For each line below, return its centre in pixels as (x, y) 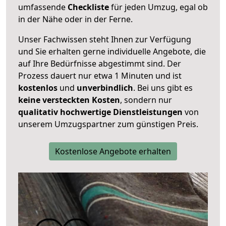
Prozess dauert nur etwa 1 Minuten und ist (100, 75)
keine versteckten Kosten (69, 100)
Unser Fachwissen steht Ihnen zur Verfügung (105, 39)
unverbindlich (105, 88)
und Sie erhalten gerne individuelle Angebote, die (112, 51)
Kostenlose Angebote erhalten (113, 151)
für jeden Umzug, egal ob (158, 7)
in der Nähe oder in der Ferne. (75, 19)
